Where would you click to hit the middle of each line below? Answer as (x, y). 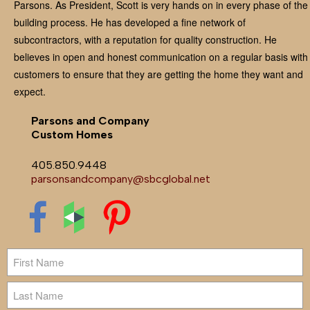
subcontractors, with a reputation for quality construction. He (145, 39)
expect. (30, 91)
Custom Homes (72, 134)
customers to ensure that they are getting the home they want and (158, 74)
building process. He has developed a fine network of (130, 22)
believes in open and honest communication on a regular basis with (161, 56)
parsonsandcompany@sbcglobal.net (121, 179)
